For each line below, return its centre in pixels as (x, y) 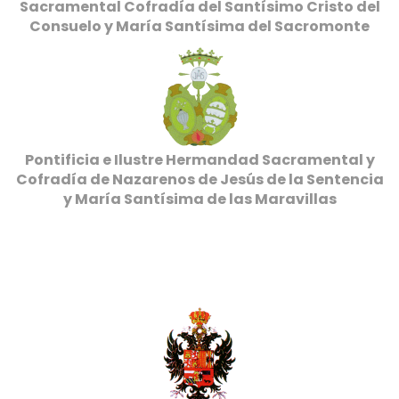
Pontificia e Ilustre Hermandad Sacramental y (199, 160)
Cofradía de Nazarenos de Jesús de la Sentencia (199, 179)
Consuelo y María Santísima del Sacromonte (199, 26)
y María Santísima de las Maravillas (199, 199)
